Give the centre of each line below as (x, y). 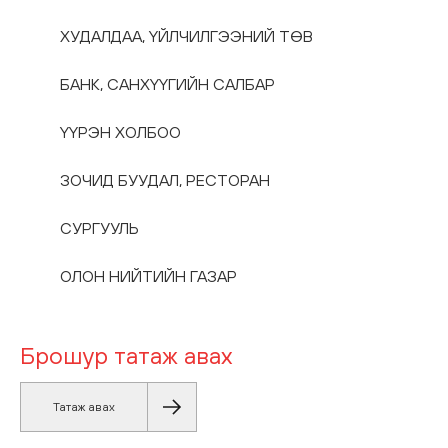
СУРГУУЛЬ (99, 228)
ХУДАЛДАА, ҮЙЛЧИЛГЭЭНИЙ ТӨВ (186, 36)
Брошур (64, 355)
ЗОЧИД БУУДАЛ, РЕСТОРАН (165, 180)
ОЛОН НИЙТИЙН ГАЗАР (148, 276)
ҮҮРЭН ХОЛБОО (120, 132)
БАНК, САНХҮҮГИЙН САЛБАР (167, 84)
